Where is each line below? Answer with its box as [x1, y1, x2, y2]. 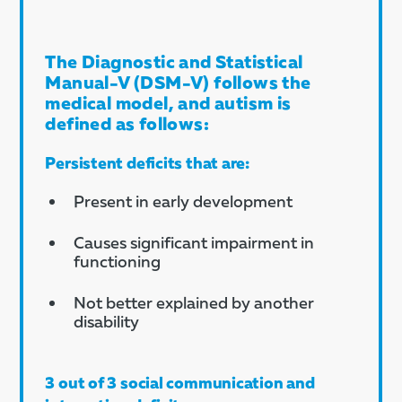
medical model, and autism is [45, 92, 292, 113]
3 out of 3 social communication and [45, 372, 315, 392]
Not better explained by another [74, 293, 315, 312]
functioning [74, 251, 162, 271]
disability [74, 311, 140, 331]
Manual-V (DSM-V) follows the [45, 71, 311, 92]
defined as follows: [45, 112, 209, 134]
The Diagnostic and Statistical [45, 50, 303, 72]
